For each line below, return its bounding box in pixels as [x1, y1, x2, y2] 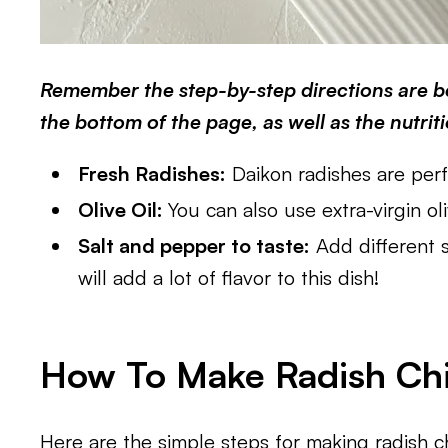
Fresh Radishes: [78, 161, 227, 187]
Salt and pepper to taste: [78, 233, 311, 259]
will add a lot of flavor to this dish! [78, 265, 380, 291]
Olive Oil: [78, 197, 169, 223]
